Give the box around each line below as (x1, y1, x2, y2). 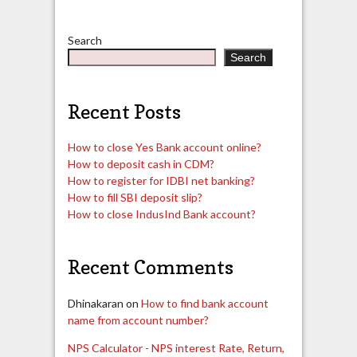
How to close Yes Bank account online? (67, 140, 261, 155)
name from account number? (67, 312, 209, 327)
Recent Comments (67, 255, 233, 280)
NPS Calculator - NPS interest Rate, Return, (67, 340, 284, 355)
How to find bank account (140, 296, 269, 310)
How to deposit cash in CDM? (67, 157, 214, 171)
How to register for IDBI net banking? (67, 174, 255, 188)
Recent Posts (67, 99, 181, 124)
